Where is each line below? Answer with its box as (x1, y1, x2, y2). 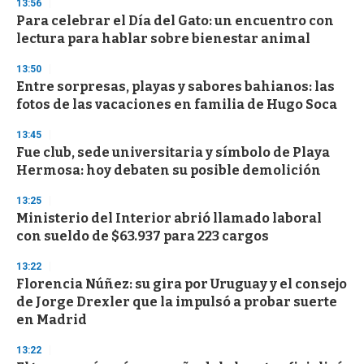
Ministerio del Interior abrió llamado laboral (16, 210, 322, 227)
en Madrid (16, 312, 87, 328)
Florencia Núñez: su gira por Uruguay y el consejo (16, 276, 347, 292)
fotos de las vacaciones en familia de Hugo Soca (16, 97, 337, 113)
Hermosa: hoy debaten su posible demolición (16, 162, 321, 179)
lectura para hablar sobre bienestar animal (16, 31, 310, 47)
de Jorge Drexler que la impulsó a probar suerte (16, 294, 337, 310)
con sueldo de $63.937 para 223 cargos (16, 228, 269, 245)
